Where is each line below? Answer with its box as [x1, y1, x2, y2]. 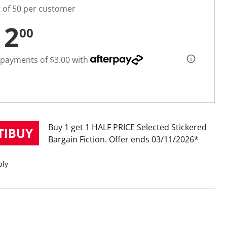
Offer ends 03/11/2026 [109, 134, 194, 145]
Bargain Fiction [48, 134, 105, 145]
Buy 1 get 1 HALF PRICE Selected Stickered [48, 122, 207, 133]
